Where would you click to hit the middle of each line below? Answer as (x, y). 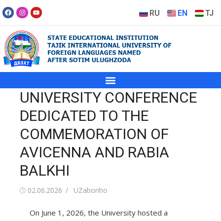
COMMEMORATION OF (94, 134)
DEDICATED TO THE (84, 116)
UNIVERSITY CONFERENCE (109, 98)
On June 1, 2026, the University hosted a (99, 213)
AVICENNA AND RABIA (94, 152)
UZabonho (91, 190)
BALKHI (45, 171)
